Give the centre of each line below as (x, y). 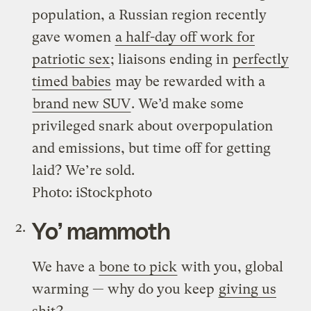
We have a (66, 267)
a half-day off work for (185, 37)
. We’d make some (188, 103)
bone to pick (138, 267)
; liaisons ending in (171, 59)
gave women (74, 37)
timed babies (72, 81)
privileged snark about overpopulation (153, 126)
